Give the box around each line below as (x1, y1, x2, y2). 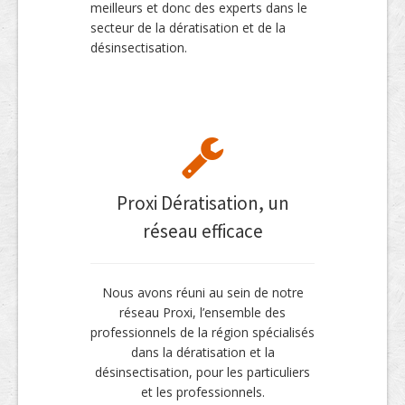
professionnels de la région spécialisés (90, 324, 315, 341)
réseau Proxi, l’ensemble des (119, 304, 286, 321)
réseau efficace (142, 219, 263, 243)
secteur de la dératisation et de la (90, 19, 286, 36)
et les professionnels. (140, 383, 265, 400)
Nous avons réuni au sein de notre (101, 284, 304, 301)
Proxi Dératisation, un (116, 191, 289, 215)
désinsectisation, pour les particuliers (95, 363, 310, 381)
